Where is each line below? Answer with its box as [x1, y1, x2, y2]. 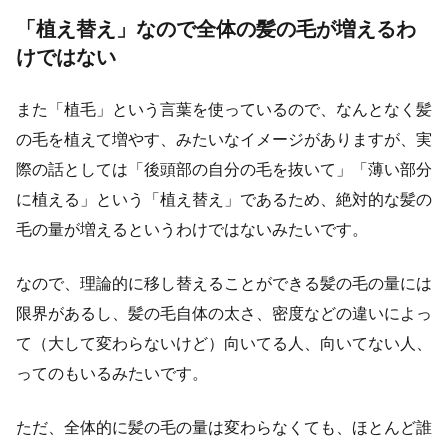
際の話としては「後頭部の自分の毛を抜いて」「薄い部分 [16, 160, 432, 178]
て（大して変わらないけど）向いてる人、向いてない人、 [16, 334, 432, 352]
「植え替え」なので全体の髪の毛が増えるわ [16, 17, 416, 40]
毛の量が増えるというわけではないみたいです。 [16, 220, 368, 238]
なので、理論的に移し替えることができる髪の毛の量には [16, 274, 432, 292]
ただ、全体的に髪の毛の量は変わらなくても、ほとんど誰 [16, 418, 432, 436]
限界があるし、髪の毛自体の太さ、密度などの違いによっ [16, 304, 432, 322]
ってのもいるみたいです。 [16, 364, 208, 382]
